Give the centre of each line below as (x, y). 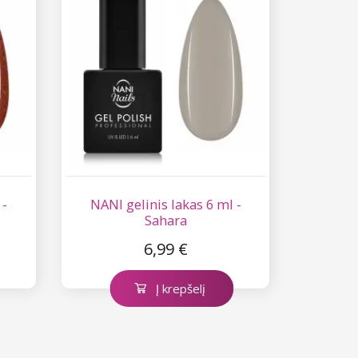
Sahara (165, 220)
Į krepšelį (180, 288)
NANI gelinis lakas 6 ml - (165, 204)
